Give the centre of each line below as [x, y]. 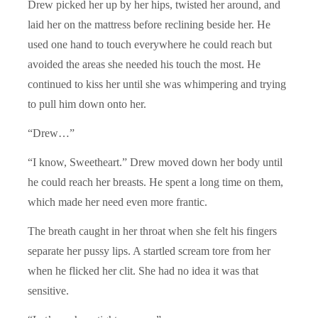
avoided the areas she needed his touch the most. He [144, 64]
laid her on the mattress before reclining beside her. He [149, 24]
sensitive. [48, 290]
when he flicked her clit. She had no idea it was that [143, 270]
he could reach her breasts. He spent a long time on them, [155, 182]
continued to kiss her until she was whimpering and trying [157, 84]
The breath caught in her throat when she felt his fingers [152, 231]
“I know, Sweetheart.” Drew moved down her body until [155, 162]
